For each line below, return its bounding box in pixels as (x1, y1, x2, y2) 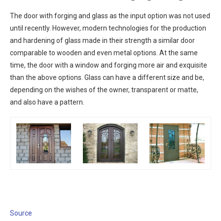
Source (10, 209, 32, 218)
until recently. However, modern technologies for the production (10, 24, 206, 33)
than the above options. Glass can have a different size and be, (10, 74, 204, 82)
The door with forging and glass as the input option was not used (10, 12, 210, 20)
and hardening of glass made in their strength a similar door (10, 37, 195, 45)
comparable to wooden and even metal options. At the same (10, 49, 198, 57)
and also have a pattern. (10, 98, 84, 107)
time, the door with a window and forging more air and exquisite (10, 61, 207, 70)
